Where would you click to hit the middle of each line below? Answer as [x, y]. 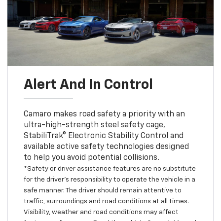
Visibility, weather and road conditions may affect [101, 212]
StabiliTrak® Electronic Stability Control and [103, 136]
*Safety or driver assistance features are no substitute [110, 168]
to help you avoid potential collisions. [91, 158]
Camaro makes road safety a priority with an [104, 114]
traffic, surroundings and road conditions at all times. [106, 201]
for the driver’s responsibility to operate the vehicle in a [109, 179]
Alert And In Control [88, 85]
